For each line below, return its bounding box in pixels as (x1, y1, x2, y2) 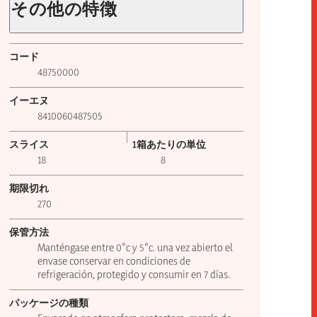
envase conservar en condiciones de (38, 254, 191, 268)
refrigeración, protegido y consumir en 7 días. (38, 267, 231, 282)
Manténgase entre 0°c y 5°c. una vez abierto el (38, 241, 234, 255)
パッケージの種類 (9, 296, 89, 310)
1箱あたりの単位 (132, 137, 206, 151)
